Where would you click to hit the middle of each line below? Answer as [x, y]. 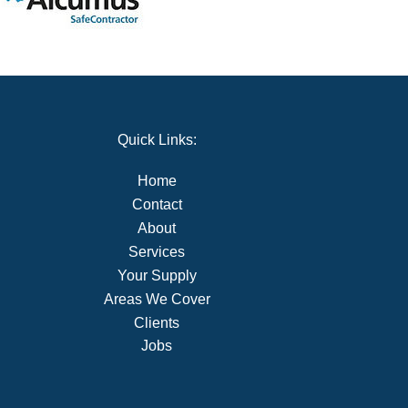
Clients [157, 322]
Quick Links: [157, 140]
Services [157, 251]
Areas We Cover [157, 299]
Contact [157, 205]
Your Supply [157, 275]
